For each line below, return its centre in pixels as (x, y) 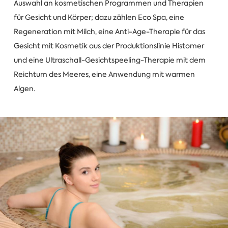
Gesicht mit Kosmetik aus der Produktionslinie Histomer (109, 46)
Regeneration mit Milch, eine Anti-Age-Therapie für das (109, 32)
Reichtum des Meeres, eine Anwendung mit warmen (104, 75)
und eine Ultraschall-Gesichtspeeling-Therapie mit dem (109, 60)
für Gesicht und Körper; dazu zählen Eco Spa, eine (99, 18)
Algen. (24, 89)
